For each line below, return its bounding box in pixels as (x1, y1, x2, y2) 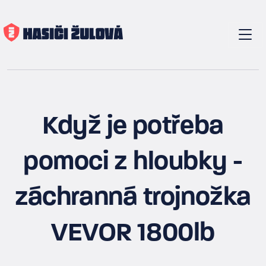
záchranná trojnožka (15, 185, 251, 211)
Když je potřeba (42, 114, 224, 140)
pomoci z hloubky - (23, 150, 243, 176)
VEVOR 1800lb (51, 221, 215, 247)
